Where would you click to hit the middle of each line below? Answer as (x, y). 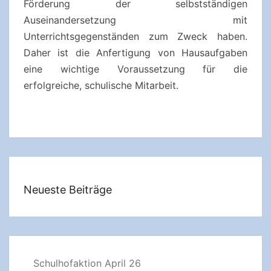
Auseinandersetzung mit (135, 20)
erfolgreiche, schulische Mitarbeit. (101, 85)
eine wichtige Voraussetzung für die (135, 69)
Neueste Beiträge (68, 190)
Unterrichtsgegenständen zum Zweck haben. (135, 36)
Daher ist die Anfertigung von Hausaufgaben (135, 53)
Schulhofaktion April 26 (87, 263)
